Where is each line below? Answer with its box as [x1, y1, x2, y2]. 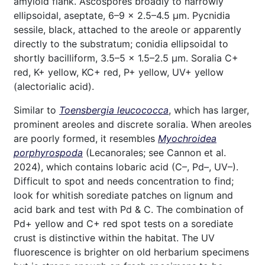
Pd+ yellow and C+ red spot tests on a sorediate [14, 218, 233, 230]
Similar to [14, 104, 59, 116]
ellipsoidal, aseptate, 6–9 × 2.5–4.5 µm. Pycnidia [14, 9, 230, 21]
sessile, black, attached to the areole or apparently [14, 24, 241, 35]
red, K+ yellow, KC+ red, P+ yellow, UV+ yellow [14, 66, 224, 78]
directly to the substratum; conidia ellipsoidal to [14, 38, 228, 50]
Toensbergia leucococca [59, 104, 169, 116]
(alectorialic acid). [14, 80, 94, 92]
